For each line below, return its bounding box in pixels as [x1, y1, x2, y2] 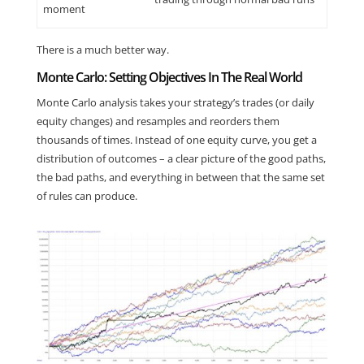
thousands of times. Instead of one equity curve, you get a [36, 132, 317, 147]
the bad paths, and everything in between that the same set [36, 169, 325, 184]
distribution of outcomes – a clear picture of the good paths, [36, 150, 326, 166]
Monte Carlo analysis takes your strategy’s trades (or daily [36, 94, 314, 110]
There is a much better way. [36, 41, 169, 57]
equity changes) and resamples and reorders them [36, 113, 279, 128]
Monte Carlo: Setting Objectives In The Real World [36, 67, 302, 86]
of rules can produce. [36, 188, 137, 203]
